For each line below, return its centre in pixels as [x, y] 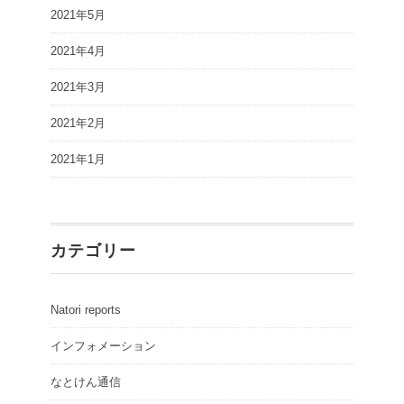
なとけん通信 [86, 381]
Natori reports [86, 309]
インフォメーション [103, 345]
